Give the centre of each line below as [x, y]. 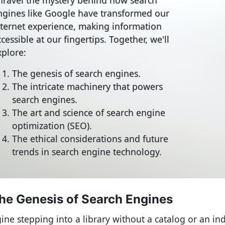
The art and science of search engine [89, 112]
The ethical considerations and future [90, 138]
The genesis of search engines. [76, 73]
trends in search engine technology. [87, 151]
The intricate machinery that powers [87, 86]
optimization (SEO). [52, 125]
